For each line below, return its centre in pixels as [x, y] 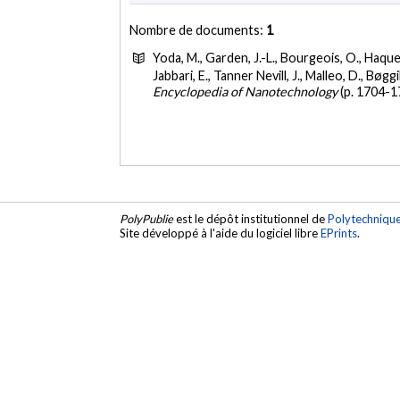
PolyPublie [147, 219]
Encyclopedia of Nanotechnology [246, 91]
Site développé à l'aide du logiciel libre [221, 233]
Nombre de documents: [198, 29]
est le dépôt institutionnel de [251, 219]
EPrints [339, 233]
